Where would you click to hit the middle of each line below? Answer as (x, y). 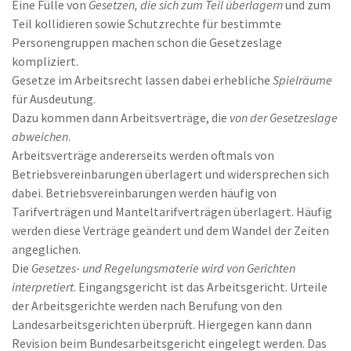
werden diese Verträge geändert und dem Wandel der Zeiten (170, 230)
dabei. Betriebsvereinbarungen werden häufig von (144, 193)
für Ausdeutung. (54, 99)
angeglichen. (46, 249)
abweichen (40, 136)
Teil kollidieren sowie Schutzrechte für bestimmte (147, 24)
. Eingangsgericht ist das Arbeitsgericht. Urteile (201, 287)
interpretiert (43, 287)
